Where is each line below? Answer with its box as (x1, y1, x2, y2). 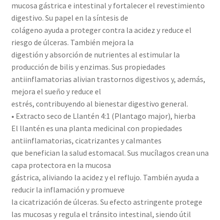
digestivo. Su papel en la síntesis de (11, 13, 128, 23)
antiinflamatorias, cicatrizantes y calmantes (11, 136, 162, 146)
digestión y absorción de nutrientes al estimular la (11, 50, 180, 60)
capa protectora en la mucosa (11, 160, 111, 170)
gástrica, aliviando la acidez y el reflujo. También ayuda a (11, 172, 199, 183)
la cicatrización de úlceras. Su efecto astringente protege (11, 197, 202, 207)
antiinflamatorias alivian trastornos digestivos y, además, (11, 74, 205, 84)
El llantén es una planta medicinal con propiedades (11, 123, 182, 134)
